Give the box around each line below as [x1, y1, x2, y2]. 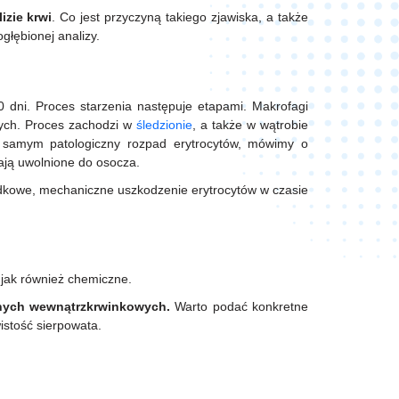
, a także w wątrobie [192, 118, 308, 133]
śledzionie [136, 118, 192, 133]
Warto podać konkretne [170, 299, 309, 314]
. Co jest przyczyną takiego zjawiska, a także [52, 10, 308, 25]
